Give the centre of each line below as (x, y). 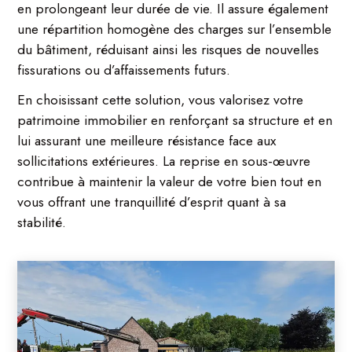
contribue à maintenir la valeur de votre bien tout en (170, 182)
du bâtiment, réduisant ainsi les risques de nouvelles (169, 50)
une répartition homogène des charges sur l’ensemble (175, 29)
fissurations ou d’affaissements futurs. (124, 70)
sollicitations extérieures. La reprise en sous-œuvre (164, 161)
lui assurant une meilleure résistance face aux (147, 141)
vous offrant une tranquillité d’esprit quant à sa (152, 202)
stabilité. (42, 223)
